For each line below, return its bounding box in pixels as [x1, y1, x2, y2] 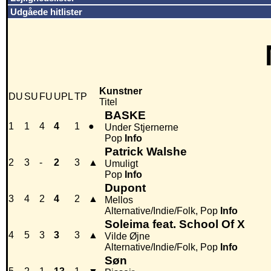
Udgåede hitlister [10, 7, 82, 17]
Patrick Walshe [105, 145, 187, 158]
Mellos [105, 195, 133, 206]
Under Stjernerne [105, 122, 178, 133]
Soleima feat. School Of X [105, 218, 245, 231]
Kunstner [99, 86, 142, 97]
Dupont [105, 181, 146, 195]
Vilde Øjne [105, 231, 150, 242]
